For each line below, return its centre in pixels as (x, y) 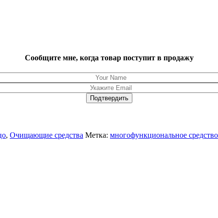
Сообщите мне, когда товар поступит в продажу (109, 57)
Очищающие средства (46, 135)
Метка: (97, 135)
